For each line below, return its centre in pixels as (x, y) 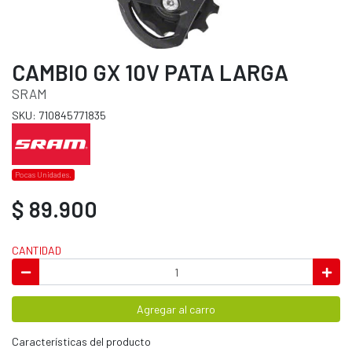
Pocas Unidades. (44, 174)
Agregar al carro (176, 309)
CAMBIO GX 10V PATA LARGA (150, 73)
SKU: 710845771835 (59, 115)
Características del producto (81, 342)
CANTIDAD (37, 251)
